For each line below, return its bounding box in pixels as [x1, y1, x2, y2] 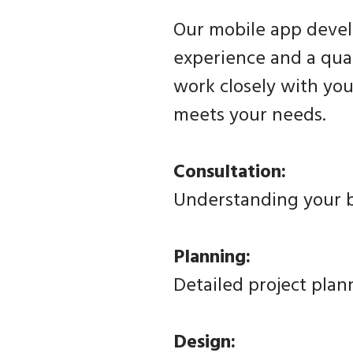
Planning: [173, 243, 251, 273]
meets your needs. [173, 101, 325, 132]
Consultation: [173, 158, 286, 188]
